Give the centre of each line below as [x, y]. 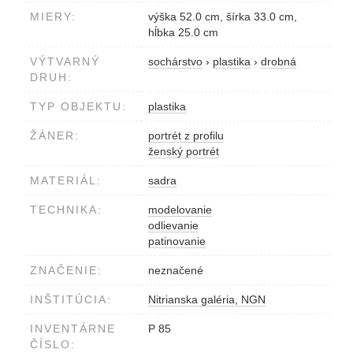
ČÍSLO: [53, 345]
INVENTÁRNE [73, 329]
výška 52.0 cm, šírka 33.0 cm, [223, 17]
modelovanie [180, 210]
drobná [279, 62]
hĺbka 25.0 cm [183, 33]
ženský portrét [184, 152]
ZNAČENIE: [66, 271]
